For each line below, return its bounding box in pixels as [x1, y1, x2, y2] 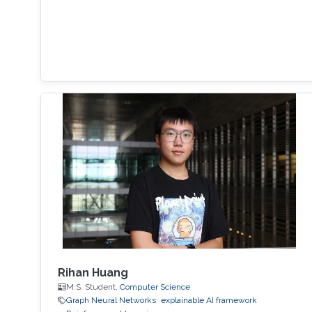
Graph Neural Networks [65, 295, 156, 306]
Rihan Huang [57, 266, 128, 280]
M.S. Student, [65, 282, 120, 292]
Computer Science [119, 282, 190, 292]
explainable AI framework [160, 295, 257, 306]
